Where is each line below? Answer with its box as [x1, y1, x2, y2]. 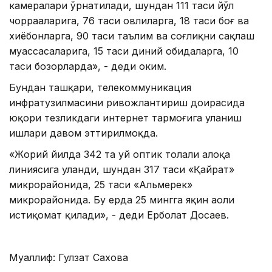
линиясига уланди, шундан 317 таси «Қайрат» [9, 163, 234, 175]
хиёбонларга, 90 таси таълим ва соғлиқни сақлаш [9, 29, 254, 42]
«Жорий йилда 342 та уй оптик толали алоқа [9, 148, 230, 160]
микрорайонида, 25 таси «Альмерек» [9, 178, 192, 191]
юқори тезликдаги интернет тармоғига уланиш [9, 111, 242, 124]
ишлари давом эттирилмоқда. [9, 126, 158, 139]
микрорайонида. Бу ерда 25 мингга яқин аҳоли [9, 193, 234, 206]
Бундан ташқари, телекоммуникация [9, 81, 191, 93]
